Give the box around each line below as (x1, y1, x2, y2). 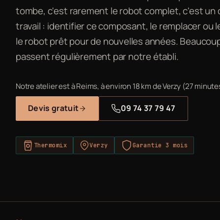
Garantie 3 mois (132, 141, 188, 149)
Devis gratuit (28, 103, 79, 113)
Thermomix (34, 141, 67, 149)
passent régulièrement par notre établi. (16, 50, 179, 63)
